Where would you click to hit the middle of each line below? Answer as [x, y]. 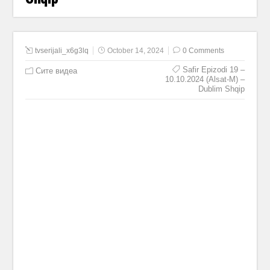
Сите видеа [57, 71]
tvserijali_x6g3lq [62, 51]
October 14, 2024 [136, 51]
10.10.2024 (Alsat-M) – [205, 79]
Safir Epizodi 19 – [213, 70]
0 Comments [204, 51]
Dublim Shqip [221, 89]
